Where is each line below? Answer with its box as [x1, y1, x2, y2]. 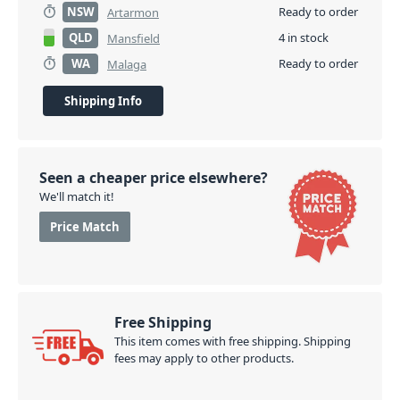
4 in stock [279, 29, 329, 46]
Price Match [50, 219, 120, 235]
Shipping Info [64, 93, 142, 109]
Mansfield [107, 30, 160, 46]
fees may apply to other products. [114, 350, 294, 366]
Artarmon [107, 4, 159, 21]
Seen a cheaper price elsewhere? [39, 168, 268, 187]
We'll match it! [39, 188, 114, 204]
